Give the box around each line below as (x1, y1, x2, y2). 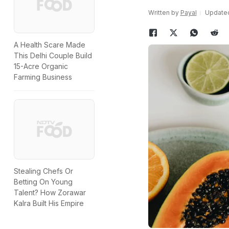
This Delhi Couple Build (14, 51, 92, 60)
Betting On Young (14, 177, 73, 187)
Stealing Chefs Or (14, 167, 73, 176)
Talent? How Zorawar (14, 188, 86, 197)
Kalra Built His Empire (14, 199, 84, 208)
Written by (148, 9, 180, 16)
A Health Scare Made (14, 40, 85, 50)
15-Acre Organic (14, 62, 68, 71)
